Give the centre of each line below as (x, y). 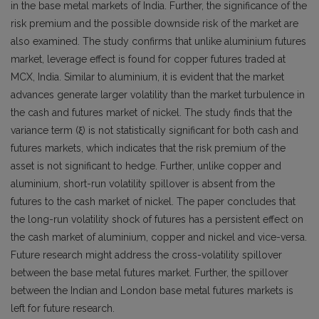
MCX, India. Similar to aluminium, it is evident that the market (147, 77)
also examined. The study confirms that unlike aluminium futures (158, 42)
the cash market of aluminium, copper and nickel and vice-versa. (159, 237)
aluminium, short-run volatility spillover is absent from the (143, 184)
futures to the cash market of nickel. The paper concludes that (153, 202)
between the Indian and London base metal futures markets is (152, 291)
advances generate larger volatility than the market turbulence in (158, 95)
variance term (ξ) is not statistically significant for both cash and (155, 131)
